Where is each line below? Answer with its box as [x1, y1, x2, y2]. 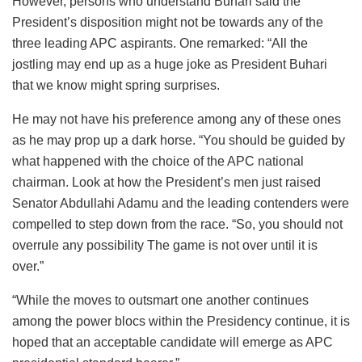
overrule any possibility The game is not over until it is [12, 238, 318, 252]
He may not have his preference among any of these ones [12, 112, 341, 126]
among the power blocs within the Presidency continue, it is [12, 314, 350, 328]
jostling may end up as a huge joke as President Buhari [12, 57, 327, 71]
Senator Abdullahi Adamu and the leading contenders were [12, 196, 349, 210]
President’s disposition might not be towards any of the [12, 15, 323, 29]
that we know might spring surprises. [12, 78, 220, 92]
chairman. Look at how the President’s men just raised [12, 175, 321, 189]
